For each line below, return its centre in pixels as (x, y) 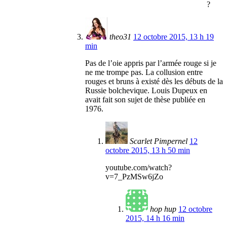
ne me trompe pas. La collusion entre (144, 72)
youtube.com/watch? (139, 168)
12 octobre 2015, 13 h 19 (174, 37)
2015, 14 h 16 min (155, 218)
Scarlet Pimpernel (159, 141)
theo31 (120, 37)
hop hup (163, 209)
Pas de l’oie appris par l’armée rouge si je (151, 63)
